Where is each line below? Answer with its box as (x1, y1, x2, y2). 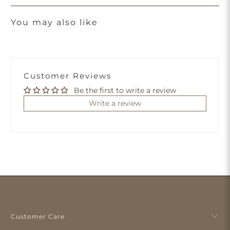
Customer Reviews (24, 71, 112, 81)
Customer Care (11, 213, 65, 221)
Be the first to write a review (74, 86, 177, 95)
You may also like (11, 17, 99, 28)
